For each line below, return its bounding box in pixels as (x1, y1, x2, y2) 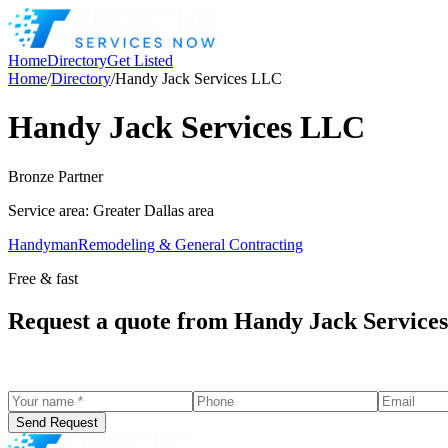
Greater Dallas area (93, 201, 214, 219)
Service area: (8, 201, 89, 219)
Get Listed (107, 52, 173, 69)
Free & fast (8, 269, 78, 287)
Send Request (16, 414, 98, 430)
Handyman (8, 235, 78, 253)
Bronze (8, 167, 54, 185)
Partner (54, 167, 103, 185)
